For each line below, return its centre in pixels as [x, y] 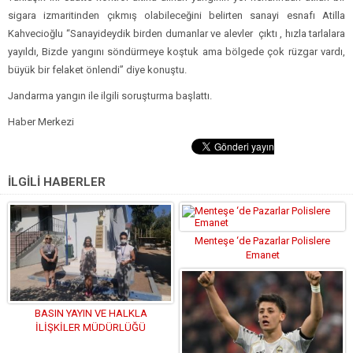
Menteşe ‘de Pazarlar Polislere [262, 240]
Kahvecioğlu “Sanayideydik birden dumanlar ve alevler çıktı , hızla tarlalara [176, 33]
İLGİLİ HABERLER [57, 182]
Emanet [262, 255]
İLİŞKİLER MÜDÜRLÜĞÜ [91, 328]
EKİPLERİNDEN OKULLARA [91, 342]
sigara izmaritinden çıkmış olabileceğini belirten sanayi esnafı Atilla [176, 15]
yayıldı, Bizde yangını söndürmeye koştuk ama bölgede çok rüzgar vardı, [176, 51]
